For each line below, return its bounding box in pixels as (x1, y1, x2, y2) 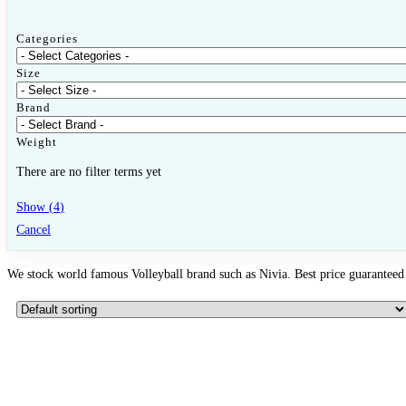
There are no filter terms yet (16, 164, 161, 179)
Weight (16, 134, 57, 149)
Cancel (16, 222, 51, 237)
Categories (16, 31, 78, 45)
